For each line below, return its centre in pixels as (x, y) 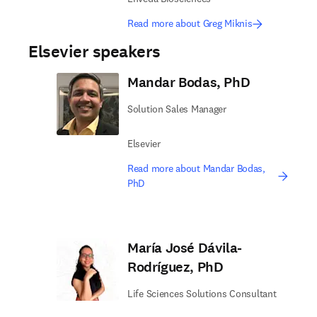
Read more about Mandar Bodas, (196, 168)
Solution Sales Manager (177, 109)
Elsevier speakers (94, 52)
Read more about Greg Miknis (190, 23)
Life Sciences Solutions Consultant (202, 294)
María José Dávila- (185, 248)
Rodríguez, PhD (175, 267)
